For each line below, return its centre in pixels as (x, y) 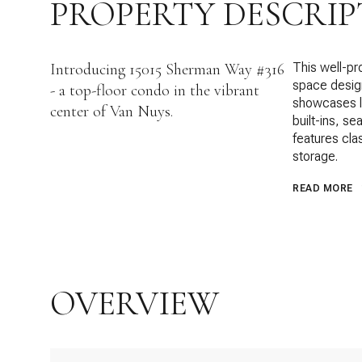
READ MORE (323, 188)
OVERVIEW (135, 303)
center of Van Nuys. (112, 112)
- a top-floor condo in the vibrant (155, 90)
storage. (315, 156)
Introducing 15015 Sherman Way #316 (167, 69)
